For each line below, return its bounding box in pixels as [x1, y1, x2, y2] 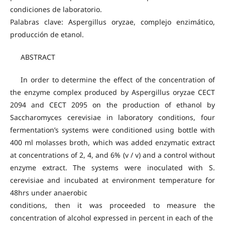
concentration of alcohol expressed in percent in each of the [10, 213, 213, 223]
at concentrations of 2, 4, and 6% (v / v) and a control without [10, 150, 215, 160]
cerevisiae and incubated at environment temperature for [10, 175, 215, 185]
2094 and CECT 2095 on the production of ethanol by [10, 100, 215, 110]
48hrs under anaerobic [10, 188, 87, 198]
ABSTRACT [20, 52, 55, 62]
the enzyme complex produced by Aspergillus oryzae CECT [10, 87, 215, 97]
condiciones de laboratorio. [10, 5, 102, 14]
